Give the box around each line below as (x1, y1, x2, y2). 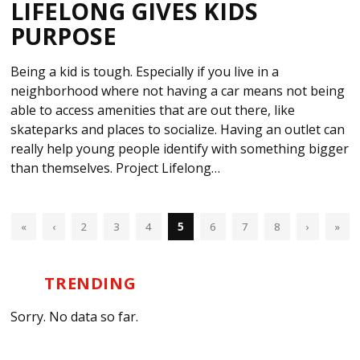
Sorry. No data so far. (10, 308, 139, 326)
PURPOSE (10, 20, 117, 52)
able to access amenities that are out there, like (10, 101, 296, 120)
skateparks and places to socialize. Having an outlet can (10, 121, 346, 139)
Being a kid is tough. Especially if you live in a (10, 63, 280, 81)
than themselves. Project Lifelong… (10, 159, 221, 178)
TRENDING (44, 272, 137, 295)
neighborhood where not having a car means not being (10, 82, 346, 100)
